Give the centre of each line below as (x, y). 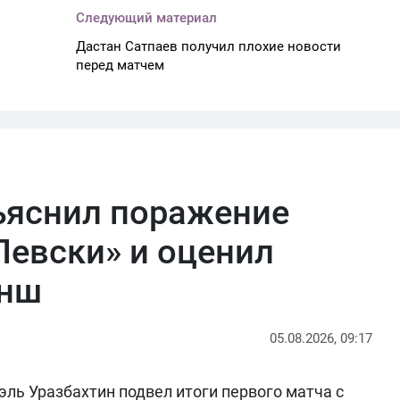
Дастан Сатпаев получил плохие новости (209, 46)
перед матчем (121, 65)
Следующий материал (147, 17)
